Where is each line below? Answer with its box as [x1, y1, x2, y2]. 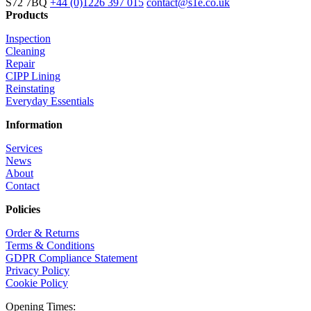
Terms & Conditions [6, 239, 94, 251]
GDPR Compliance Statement [6, 251, 137, 264]
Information [6, 118, 62, 131]
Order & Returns [6, 226, 79, 239]
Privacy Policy [6, 264, 69, 276]
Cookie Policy [6, 276, 68, 289]
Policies [6, 203, 40, 215]
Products [6, 8, 48, 21]
